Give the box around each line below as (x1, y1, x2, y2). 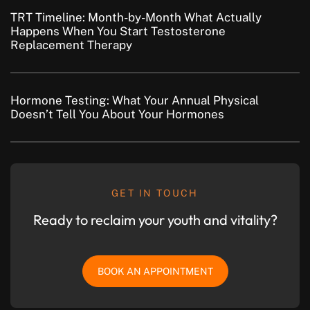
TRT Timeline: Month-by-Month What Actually (10, 10, 262, 25)
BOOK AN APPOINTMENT (97, 266, 213, 277)
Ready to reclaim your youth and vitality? (33, 211, 277, 229)
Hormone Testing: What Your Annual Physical (10, 93, 259, 108)
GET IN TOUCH (111, 188, 199, 199)
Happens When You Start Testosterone (10, 24, 226, 39)
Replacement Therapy (10, 38, 132, 53)
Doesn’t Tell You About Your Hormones (10, 107, 224, 122)
